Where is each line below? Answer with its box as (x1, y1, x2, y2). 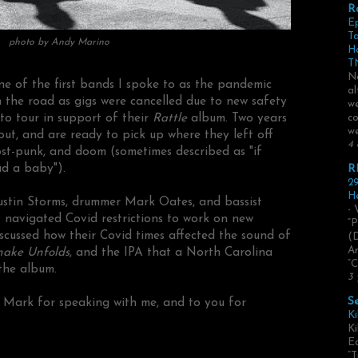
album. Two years (187, 112, 287, 125)
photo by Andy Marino (9, 37, 109, 47)
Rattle (153, 112, 187, 125)
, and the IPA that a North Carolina (70, 246, 272, 260)
